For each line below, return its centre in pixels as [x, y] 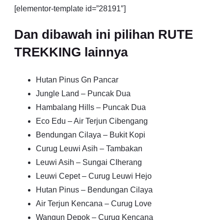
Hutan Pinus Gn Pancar [77, 80]
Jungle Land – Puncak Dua [83, 93]
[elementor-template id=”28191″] [70, 8]
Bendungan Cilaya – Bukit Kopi [91, 135]
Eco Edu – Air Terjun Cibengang [92, 121]
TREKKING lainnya [71, 52]
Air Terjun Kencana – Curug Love [94, 203]
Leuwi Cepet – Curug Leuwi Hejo [94, 176]
